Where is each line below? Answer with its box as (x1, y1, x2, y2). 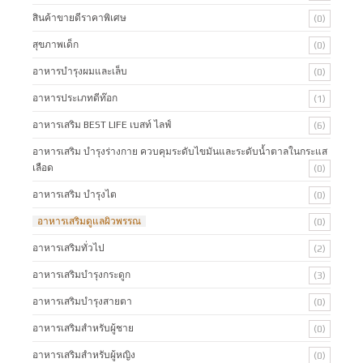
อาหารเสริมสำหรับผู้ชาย (32, 322, 134, 335)
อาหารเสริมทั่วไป (32, 242, 105, 254)
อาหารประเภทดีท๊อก (32, 92, 117, 105)
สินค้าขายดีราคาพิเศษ (32, 12, 126, 24)
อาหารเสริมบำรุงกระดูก (32, 269, 130, 281)
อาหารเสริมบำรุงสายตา (32, 296, 132, 308)
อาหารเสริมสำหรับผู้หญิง (32, 349, 135, 361)
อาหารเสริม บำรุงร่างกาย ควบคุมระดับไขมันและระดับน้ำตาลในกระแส (32, 146, 327, 158)
